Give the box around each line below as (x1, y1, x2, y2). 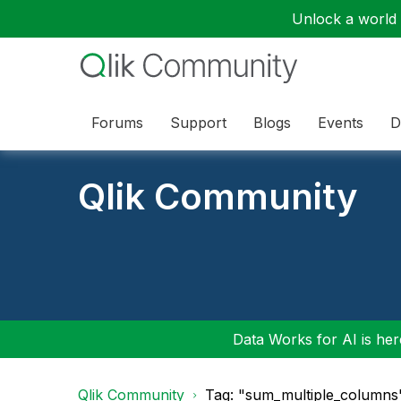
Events (318, 113, 363, 132)
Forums (91, 113, 143, 132)
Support (170, 113, 226, 132)
